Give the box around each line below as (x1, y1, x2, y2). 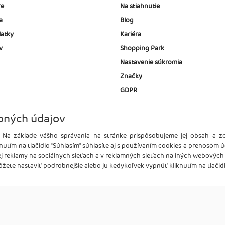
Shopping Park (120, 43, 164, 54)
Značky (120, 71, 142, 82)
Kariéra (120, 29, 141, 40)
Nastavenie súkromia (120, 57, 182, 68)
